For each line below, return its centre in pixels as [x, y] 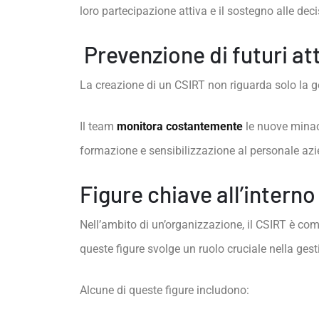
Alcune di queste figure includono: [164, 290]
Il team [98, 126]
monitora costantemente [180, 126]
